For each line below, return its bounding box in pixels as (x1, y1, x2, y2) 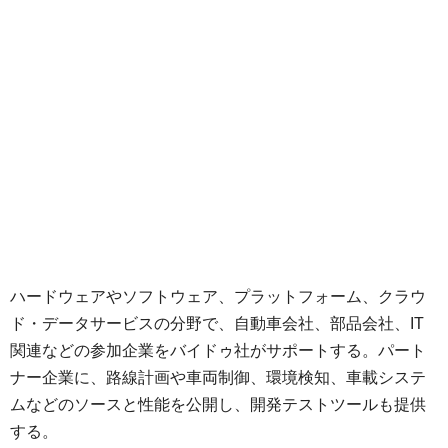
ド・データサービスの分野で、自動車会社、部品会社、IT (10, 315, 424, 333)
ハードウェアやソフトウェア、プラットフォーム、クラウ (10, 288, 426, 306)
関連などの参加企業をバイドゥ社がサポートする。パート (10, 342, 426, 360)
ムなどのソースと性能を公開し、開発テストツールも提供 (10, 396, 426, 414)
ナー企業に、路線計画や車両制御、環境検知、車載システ (10, 369, 426, 387)
